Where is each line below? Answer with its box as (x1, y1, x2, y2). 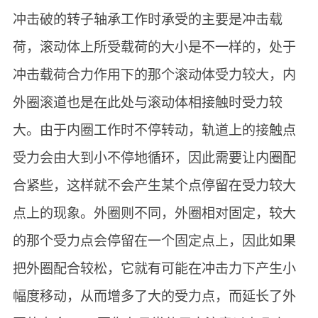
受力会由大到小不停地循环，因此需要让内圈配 (12, 150, 296, 166)
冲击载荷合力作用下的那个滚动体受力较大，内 (12, 67, 296, 83)
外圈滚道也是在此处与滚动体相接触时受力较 (12, 95, 283, 111)
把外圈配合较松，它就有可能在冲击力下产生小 (12, 261, 296, 277)
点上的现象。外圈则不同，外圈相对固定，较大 (12, 206, 296, 221)
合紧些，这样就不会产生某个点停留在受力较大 (12, 178, 296, 194)
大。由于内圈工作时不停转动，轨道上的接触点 (12, 123, 296, 138)
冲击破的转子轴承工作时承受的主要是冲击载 (12, 12, 283, 28)
